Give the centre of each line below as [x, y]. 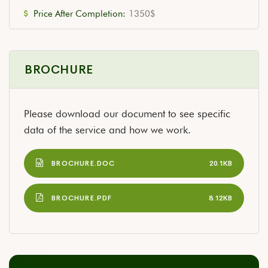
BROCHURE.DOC [83, 163]
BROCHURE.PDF [82, 198]
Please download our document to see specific [127, 114]
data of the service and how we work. [107, 130]
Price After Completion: [80, 14]
